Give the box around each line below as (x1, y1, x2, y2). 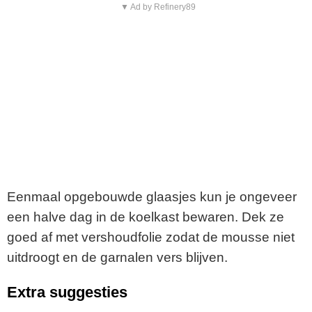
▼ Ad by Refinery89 (120, 1, 196, 12)
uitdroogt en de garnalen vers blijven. (7, 249, 228, 265)
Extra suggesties (7, 283, 127, 302)
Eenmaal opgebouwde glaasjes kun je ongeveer (7, 189, 297, 204)
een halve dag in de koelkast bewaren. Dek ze (7, 209, 284, 224)
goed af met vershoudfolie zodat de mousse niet (7, 229, 295, 244)
